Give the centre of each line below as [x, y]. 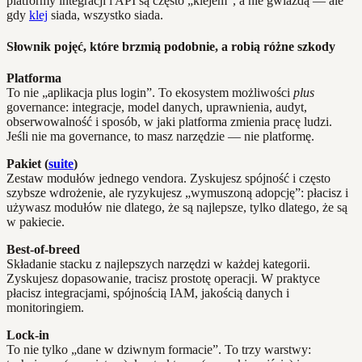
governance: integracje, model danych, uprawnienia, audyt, [157, 107]
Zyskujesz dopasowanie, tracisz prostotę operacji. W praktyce [163, 279]
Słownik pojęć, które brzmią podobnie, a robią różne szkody [171, 47]
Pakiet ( [27, 164]
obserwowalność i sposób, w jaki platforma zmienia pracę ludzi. [169, 122]
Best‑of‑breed [43, 250]
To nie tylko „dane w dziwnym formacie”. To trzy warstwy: [159, 350]
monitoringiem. [45, 308]
